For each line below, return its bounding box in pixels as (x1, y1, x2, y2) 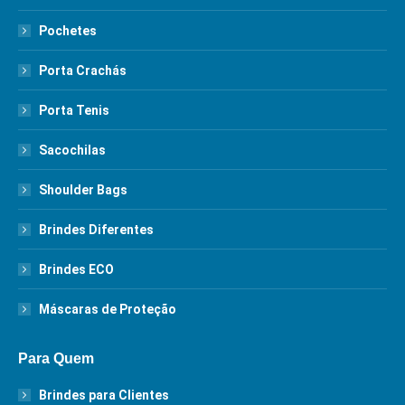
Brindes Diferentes (39, 222, 154, 237)
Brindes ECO (39, 262, 114, 277)
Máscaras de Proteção (39, 302, 176, 316)
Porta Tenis (39, 103, 109, 118)
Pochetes (39, 24, 97, 38)
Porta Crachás (39, 63, 127, 78)
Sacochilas (39, 143, 106, 157)
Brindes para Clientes (39, 388, 169, 402)
